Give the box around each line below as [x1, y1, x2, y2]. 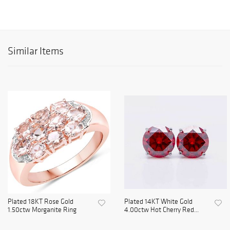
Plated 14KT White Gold [124, 197, 193, 206]
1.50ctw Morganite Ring [8, 205, 76, 215]
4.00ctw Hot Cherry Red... [124, 205, 199, 215]
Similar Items [8, 45, 64, 57]
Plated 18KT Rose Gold [8, 197, 73, 206]
